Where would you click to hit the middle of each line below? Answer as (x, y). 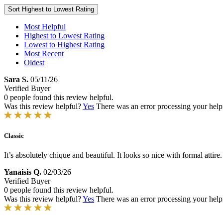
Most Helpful (45, 27)
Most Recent (44, 54)
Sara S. (16, 79)
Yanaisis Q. (23, 172)
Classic (14, 136)
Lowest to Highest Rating (64, 45)
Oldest (34, 62)
